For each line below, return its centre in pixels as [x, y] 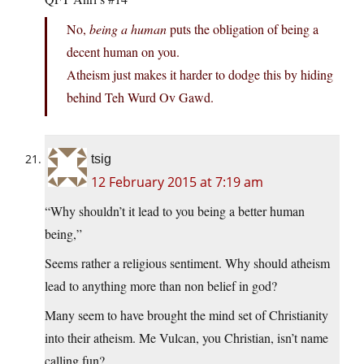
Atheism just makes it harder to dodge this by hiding [200, 75]
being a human [128, 29]
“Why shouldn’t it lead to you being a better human [175, 211]
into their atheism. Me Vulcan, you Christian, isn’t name [186, 338]
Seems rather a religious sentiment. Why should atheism [187, 263]
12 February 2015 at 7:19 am [177, 182]
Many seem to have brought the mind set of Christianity [186, 315]
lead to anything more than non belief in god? [161, 286]
